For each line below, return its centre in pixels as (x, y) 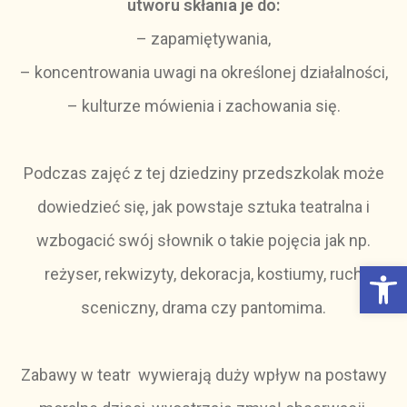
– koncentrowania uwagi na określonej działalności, (203, 72)
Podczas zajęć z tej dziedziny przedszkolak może (203, 173)
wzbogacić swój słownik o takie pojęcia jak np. (203, 240)
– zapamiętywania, (203, 39)
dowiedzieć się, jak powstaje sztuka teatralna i (203, 207)
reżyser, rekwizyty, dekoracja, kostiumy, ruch (203, 274)
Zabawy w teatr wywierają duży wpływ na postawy (203, 375)
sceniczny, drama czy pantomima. (203, 308)
